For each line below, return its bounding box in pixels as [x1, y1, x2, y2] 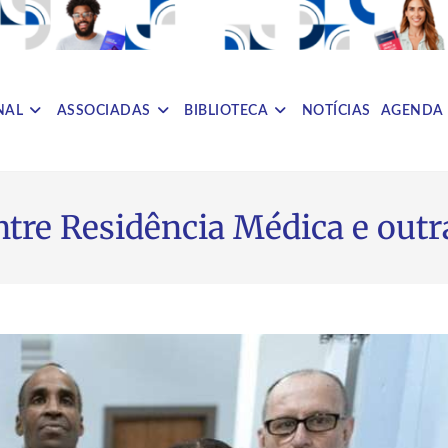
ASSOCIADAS [56, 103, 151, 118]
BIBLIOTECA [184, 103, 268, 118]
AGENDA [380, 103, 444, 118]
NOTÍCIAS [301, 103, 371, 118]
